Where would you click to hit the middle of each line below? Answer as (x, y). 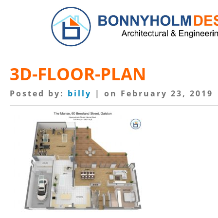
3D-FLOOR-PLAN (78, 74)
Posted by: (39, 93)
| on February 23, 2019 (152, 93)
